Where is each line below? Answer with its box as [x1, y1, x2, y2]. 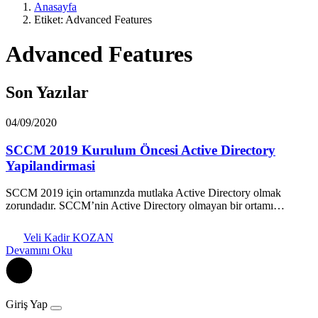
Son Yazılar [6, 82, 89, 102]
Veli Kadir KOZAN [23, 231, 114, 244]
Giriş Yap [6, 298, 48, 310]
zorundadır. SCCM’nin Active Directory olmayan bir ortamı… [6, 199, 285, 212]
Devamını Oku [6, 244, 72, 257]
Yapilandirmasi [6, 158, 95, 173]
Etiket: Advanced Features [34, 13, 152, 26]
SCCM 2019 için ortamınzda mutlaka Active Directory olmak [6, 187, 281, 199]
